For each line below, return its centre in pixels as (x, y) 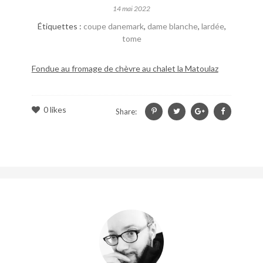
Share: (127, 111)
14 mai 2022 (131, 8)
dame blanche (172, 26)
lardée (213, 26)
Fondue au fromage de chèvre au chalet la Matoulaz (125, 68)
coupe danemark (113, 26)
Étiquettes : (60, 26)
